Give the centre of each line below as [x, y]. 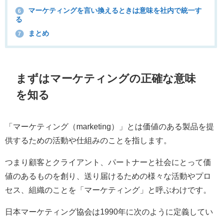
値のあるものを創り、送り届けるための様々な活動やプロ [108, 176]
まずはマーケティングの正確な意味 [106, 78]
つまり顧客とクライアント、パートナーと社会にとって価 [108, 162]
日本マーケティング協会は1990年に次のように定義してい [109, 212]
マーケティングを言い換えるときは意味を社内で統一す [114, 11]
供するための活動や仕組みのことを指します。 [88, 140]
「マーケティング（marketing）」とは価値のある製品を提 [110, 127]
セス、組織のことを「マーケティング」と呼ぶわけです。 [108, 190]
